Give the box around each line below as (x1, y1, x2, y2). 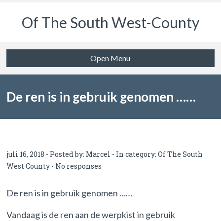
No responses (55, 161, 102, 171)
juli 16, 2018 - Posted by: (6, 149, 86, 159)
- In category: (110, 149, 158, 159)
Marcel (86, 149, 111, 159)
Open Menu (90, 53, 131, 63)
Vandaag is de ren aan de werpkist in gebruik (6, 209, 176, 220)
